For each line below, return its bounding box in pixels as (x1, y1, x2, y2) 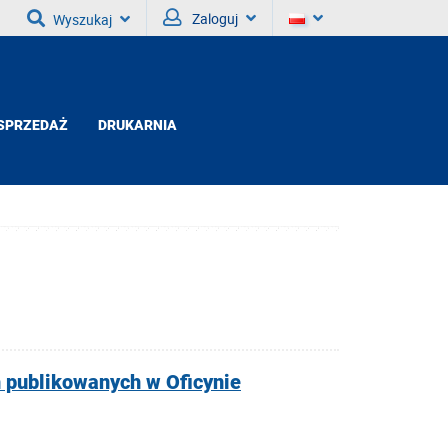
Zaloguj (192, 9, 238, 28)
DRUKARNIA (98, 117, 177, 133)
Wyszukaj (53, 10, 112, 29)
